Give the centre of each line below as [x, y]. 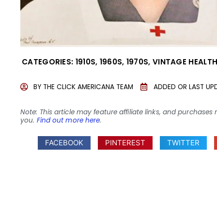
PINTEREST [125, 142]
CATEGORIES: [48, 62]
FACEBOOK [64, 142]
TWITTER [184, 142]
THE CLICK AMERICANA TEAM [88, 87]
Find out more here [68, 121]
